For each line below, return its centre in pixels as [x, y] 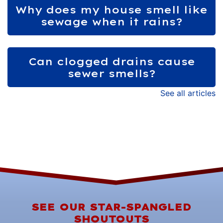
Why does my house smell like [111, 9]
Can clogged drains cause [111, 61]
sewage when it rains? [111, 21]
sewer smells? [111, 73]
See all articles [188, 93]
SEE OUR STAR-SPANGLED [111, 207]
